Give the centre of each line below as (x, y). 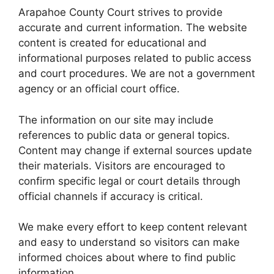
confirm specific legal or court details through (129, 181)
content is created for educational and (113, 43)
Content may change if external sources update (135, 150)
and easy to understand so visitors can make (129, 242)
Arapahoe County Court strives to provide (120, 12)
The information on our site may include (116, 120)
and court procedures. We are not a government (137, 73)
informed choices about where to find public (127, 257)
